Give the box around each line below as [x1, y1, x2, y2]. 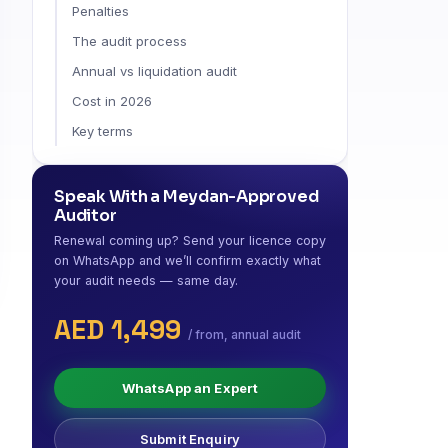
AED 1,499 [54, 311, 188, 347]
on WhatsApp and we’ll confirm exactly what [54, 252, 321, 268]
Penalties [72, 2, 129, 19]
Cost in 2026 [72, 92, 152, 109]
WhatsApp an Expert [121, 379, 259, 396]
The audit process [72, 32, 187, 49]
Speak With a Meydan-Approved [54, 185, 319, 207]
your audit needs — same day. [54, 272, 238, 288]
